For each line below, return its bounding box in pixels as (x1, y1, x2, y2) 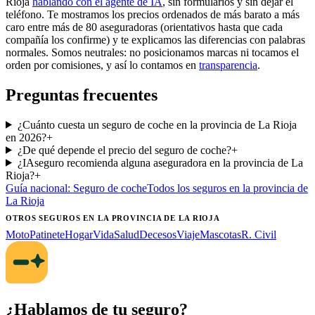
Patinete (30, 229, 65, 240)
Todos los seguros (147, 181, 229, 194)
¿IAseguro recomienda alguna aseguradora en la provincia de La (17, 156, 303, 169)
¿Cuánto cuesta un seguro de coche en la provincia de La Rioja (17, 118, 297, 131)
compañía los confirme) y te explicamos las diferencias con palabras (6, 33, 305, 46)
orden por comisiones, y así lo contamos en (6, 58, 199, 71)
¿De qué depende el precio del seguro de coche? (17, 143, 231, 156)
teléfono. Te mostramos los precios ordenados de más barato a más (6, 8, 300, 20)
